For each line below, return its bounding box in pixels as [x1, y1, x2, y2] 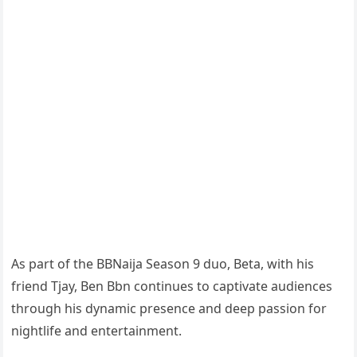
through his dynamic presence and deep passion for [11, 300, 328, 317]
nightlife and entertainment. [11, 322, 182, 339]
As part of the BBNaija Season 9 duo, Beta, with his [11, 255, 315, 273]
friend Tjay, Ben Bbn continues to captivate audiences [11, 277, 333, 295]
